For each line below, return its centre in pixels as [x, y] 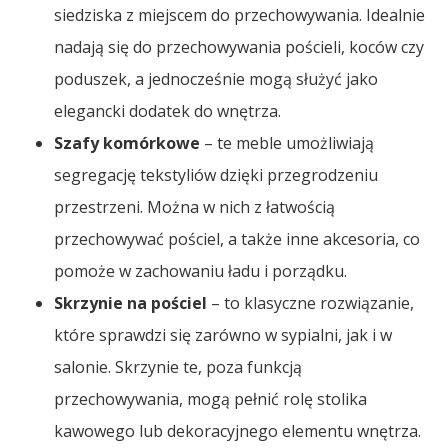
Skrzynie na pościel [131, 302]
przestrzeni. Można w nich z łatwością [195, 206]
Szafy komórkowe [127, 142]
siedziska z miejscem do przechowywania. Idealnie [240, 14]
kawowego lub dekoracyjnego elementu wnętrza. [238, 430]
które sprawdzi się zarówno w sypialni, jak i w [223, 334]
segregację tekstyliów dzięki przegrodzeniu [216, 174]
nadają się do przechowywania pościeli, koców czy [239, 46]
